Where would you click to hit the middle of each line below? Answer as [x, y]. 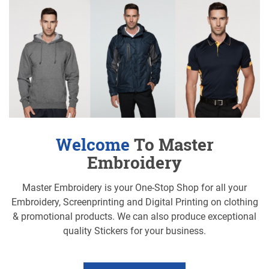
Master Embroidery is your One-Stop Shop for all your [134, 188]
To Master [171, 145]
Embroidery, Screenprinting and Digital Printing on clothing [134, 202]
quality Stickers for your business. [134, 231]
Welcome [92, 145]
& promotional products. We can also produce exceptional [134, 217]
